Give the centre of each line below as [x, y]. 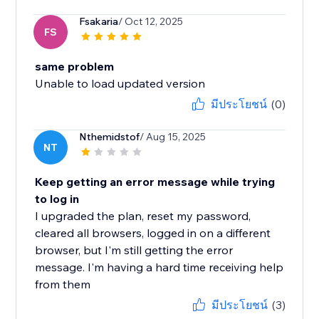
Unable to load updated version [120, 84]
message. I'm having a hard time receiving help [159, 267]
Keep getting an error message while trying [155, 182]
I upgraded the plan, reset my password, [143, 216]
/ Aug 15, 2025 [173, 137]
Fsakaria [99, 22]
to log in [57, 199]
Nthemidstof [110, 137]
